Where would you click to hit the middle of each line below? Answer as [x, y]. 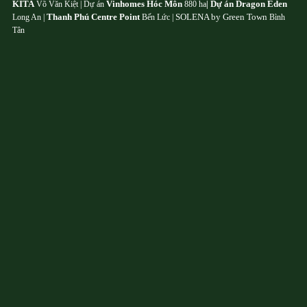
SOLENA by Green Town [221, 17]
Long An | [29, 17]
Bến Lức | [158, 17]
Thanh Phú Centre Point [93, 17]
